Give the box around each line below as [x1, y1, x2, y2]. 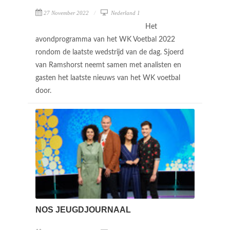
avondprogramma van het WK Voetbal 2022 [35, 36, 175, 43]
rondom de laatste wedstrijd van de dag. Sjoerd [35, 49, 184, 56]
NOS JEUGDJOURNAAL [35, 205, 131, 214]
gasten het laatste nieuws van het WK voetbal [35, 74, 180, 82]
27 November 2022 [44, 10, 89, 16]
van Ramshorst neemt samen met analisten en [35, 62, 181, 69]
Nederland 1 [109, 10, 140, 16]
